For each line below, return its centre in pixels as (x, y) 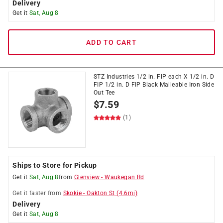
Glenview (87, 177)
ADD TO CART (111, 42)
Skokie (72, 193)
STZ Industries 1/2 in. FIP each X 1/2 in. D (154, 77)
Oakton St (101, 193)
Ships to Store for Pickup (55, 165)
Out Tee (104, 93)
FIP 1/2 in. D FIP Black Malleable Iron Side (154, 85)
